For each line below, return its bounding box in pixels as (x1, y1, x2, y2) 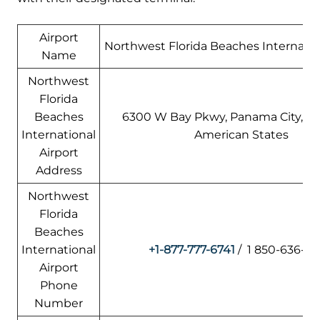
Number (34, 296, 83, 311)
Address (35, 164, 82, 178)
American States (194, 128, 289, 142)
